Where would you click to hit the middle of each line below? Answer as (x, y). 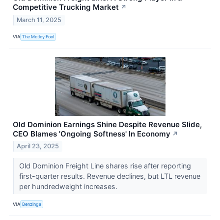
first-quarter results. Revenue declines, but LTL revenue (110, 176)
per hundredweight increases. (69, 187)
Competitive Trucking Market (66, 7)
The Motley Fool (38, 37)
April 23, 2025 (38, 146)
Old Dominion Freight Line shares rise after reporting (105, 166)
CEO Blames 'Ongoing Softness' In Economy (92, 134)
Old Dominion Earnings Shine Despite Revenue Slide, (107, 124)
